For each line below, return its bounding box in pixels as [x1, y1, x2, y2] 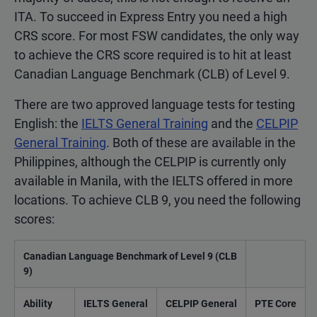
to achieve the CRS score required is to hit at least [14, 47, 292, 62]
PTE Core [255, 297, 296, 309]
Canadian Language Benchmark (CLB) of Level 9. [14, 66, 290, 81]
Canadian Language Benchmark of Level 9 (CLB [23, 250, 237, 262]
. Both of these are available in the [106, 134, 296, 150]
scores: [14, 211, 54, 226]
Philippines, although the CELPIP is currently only [14, 154, 287, 169]
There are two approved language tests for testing [14, 96, 295, 112]
